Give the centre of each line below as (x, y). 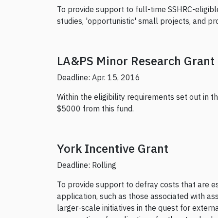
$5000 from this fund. (95, 109)
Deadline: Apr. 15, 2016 (99, 78)
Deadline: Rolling (87, 165)
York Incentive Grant (113, 149)
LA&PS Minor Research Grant (136, 61)
